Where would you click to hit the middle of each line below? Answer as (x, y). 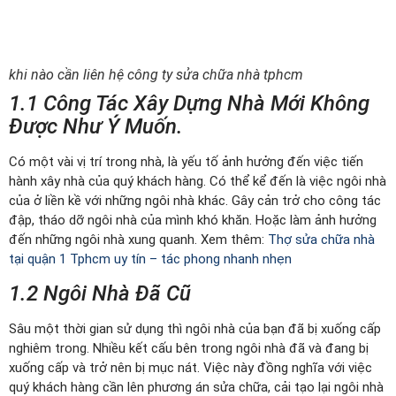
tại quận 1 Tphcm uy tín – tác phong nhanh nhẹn (150, 259)
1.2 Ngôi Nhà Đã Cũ (100, 293)
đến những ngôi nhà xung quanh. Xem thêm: (138, 240)
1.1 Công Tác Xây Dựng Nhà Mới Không (189, 104)
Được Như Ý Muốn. (96, 127)
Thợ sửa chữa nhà (321, 240)
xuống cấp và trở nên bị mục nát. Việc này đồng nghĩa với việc (190, 367)
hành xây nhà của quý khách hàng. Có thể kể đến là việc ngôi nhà (198, 182)
